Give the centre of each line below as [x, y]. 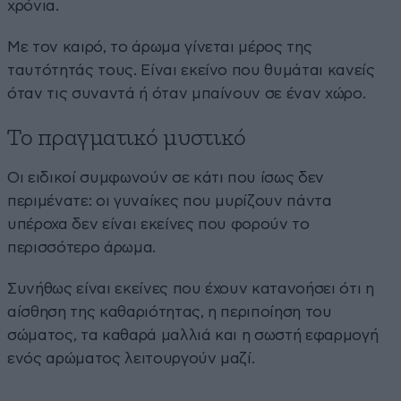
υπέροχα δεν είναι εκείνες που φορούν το [158, 225]
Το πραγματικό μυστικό [127, 139]
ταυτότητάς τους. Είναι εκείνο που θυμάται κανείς [191, 71]
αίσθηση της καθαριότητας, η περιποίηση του [170, 312]
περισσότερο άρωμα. [81, 248]
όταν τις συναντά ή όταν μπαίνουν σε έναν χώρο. [187, 94]
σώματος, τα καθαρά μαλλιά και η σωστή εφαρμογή [193, 336]
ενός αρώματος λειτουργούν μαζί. [131, 359]
